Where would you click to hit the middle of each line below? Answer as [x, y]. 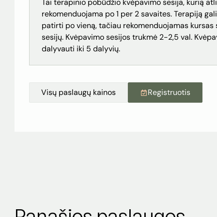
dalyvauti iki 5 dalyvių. [81, 49]
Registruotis [169, 93]
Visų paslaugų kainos [78, 93]
